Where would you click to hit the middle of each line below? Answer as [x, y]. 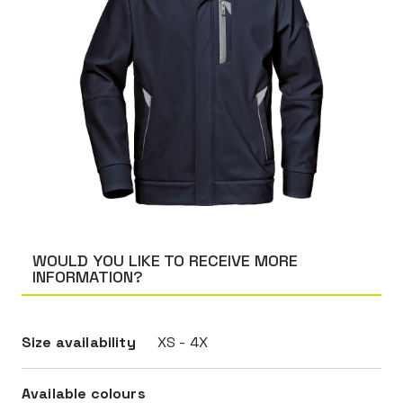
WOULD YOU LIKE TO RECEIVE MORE [165, 260]
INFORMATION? [88, 277]
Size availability [79, 342]
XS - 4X [182, 342]
